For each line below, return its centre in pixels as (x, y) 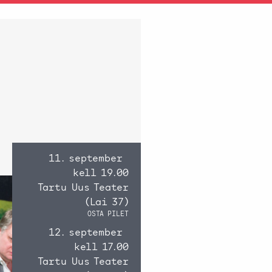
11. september (89, 159)
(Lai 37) (107, 202)
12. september (89, 233)
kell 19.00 (101, 173)
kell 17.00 (101, 247)
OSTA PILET (108, 214)
